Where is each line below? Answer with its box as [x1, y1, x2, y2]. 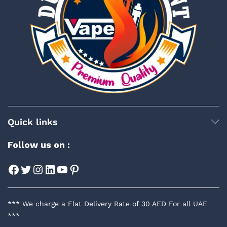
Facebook [7, 162, 64, 176]
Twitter [19, 162, 60, 176]
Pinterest [68, 162, 122, 176]
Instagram [31, 162, 92, 176]
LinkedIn [44, 162, 94, 176]
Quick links [8, 116, 58, 127]
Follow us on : [8, 139, 70, 150]
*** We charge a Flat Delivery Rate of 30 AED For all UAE [8, 199, 207, 208]
